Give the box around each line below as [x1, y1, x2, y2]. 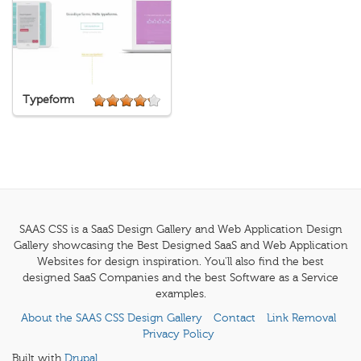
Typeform [23, 93, 74, 106]
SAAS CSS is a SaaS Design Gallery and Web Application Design [19, 223, 342, 236]
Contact [214, 312, 255, 325]
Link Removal [267, 312, 336, 325]
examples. [155, 288, 206, 301]
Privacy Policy [143, 328, 214, 341]
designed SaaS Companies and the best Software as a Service [23, 272, 338, 284]
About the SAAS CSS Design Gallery [21, 312, 202, 325]
